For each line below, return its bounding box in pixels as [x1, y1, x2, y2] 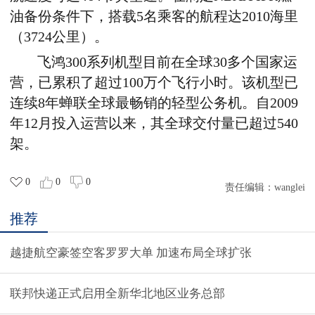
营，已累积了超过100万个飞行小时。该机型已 [10, 75, 298, 90]
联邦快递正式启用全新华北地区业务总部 [10, 286, 225, 300]
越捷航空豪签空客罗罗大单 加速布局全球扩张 [156, 245, 252, 259]
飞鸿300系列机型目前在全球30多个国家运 [37, 54, 298, 70]
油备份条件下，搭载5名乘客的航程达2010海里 [10, 8, 298, 24]
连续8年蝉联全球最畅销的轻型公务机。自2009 [10, 95, 298, 110]
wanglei [274, 181, 305, 193]
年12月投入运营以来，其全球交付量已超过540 [10, 115, 298, 131]
